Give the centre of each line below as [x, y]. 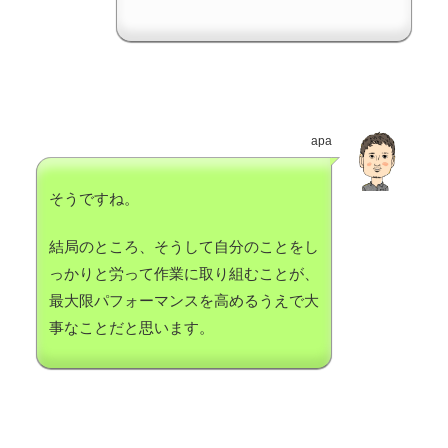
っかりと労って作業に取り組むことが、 [184, 274]
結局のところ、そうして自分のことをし [184, 247]
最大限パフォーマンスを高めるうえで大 [184, 301]
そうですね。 [94, 199]
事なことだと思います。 [131, 328]
